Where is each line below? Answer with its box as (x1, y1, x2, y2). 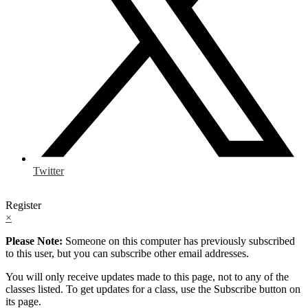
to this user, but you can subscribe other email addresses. (5, 247, 249, 259)
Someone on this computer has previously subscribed (63, 234, 295, 247)
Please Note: (5, 234, 63, 247)
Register (5, 199, 41, 211)
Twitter (33, 164, 64, 177)
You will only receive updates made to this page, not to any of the (5, 270, 289, 283)
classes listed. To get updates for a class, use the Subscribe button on (5, 283, 300, 295)
